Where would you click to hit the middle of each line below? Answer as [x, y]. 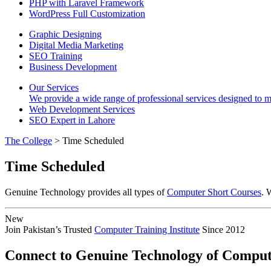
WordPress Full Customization [87, 14]
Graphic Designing [65, 34]
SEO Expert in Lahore [72, 120]
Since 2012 [222, 229]
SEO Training [56, 56]
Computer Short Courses [214, 192]
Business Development [73, 67]
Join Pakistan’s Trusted [50, 229]
